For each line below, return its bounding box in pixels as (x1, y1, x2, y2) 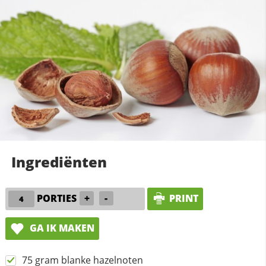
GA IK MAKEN (27, 221, 94, 235)
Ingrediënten (11, 151, 107, 172)
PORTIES (37, 191, 77, 205)
